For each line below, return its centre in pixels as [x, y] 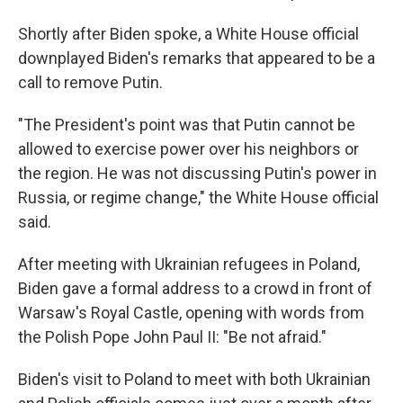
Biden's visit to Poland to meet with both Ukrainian [194, 379]
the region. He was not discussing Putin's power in [197, 173]
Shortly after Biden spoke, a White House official [188, 34]
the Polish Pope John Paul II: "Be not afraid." [172, 337]
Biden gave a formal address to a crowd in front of [195, 288]
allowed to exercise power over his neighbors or [188, 149]
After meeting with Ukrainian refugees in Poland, [189, 264]
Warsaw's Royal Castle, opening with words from [191, 313]
